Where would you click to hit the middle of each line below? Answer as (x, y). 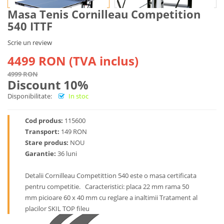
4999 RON (23, 74)
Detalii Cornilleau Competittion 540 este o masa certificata (111, 175)
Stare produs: (47, 142)
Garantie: (40, 153)
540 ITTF (30, 26)
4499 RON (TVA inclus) (73, 61)
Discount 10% (48, 85)
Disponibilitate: (30, 96)
